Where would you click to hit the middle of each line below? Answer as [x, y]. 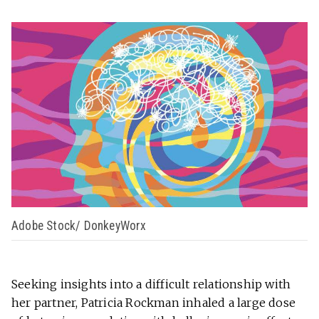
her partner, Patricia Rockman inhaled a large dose [154, 303]
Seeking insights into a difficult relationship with [151, 284]
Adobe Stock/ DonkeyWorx [79, 226]
